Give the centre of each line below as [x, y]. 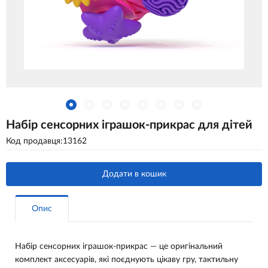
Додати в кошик [134, 174]
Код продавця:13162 [46, 141]
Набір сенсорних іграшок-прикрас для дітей [129, 125]
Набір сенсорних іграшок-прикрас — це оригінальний [119, 246]
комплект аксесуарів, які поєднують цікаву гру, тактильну [127, 260]
